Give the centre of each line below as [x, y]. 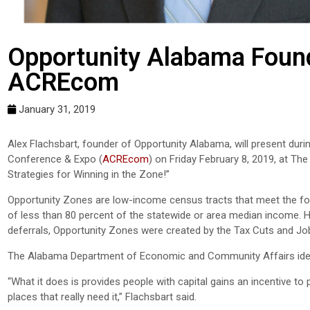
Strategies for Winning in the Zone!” [89, 174]
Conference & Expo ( [55, 159]
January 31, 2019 [57, 109]
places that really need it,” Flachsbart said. [102, 297]
